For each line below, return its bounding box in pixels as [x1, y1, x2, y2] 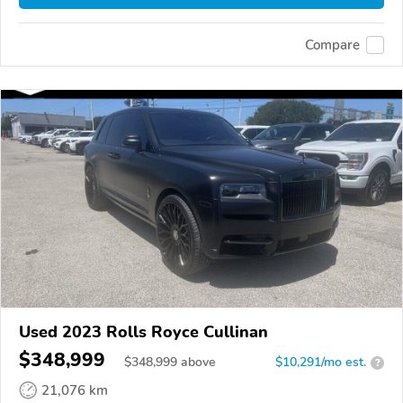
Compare [305, 35, 360, 54]
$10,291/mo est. [275, 354, 366, 372]
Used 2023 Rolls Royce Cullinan [19, 321, 268, 344]
